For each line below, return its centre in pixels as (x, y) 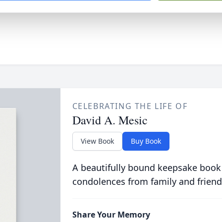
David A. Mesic (110, 120)
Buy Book (146, 141)
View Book (97, 141)
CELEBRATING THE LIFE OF (130, 106)
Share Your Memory (111, 215)
